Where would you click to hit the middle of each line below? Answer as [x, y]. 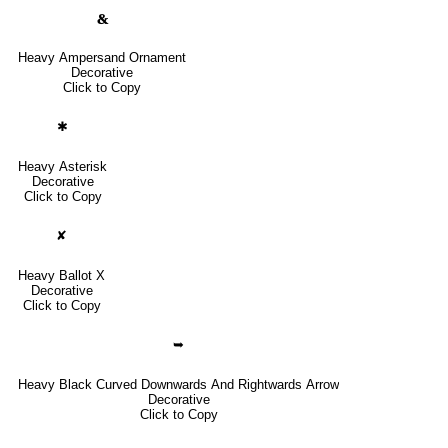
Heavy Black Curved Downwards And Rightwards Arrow [178, 384]
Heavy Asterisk [62, 166]
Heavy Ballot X [61, 275]
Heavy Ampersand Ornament [102, 57]
